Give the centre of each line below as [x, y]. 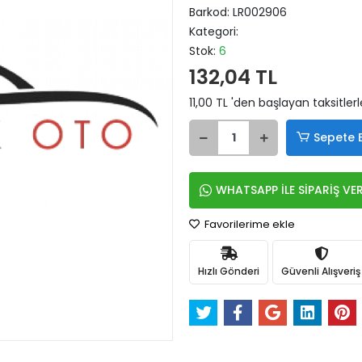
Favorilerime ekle [248, 224]
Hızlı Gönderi [229, 271]
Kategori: [214, 32]
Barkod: [211, 12]
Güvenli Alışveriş [321, 271]
